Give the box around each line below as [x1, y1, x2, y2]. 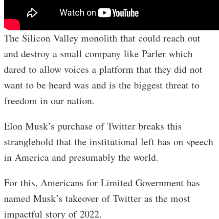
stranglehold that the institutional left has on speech [4, 135, 213, 148]
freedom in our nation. [4, 94, 98, 107]
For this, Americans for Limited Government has [4, 176, 200, 189]
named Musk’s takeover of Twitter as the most [4, 192, 190, 205]
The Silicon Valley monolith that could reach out [4, 31, 200, 44]
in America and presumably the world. [4, 151, 162, 164]
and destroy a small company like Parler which [4, 47, 193, 60]
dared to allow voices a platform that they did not [4, 63, 202, 76]
